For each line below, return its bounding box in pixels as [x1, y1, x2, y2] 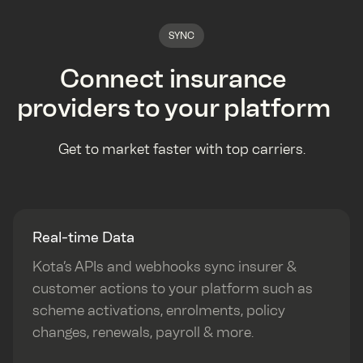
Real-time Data [32, 228, 135, 246]
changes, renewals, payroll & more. [32, 322, 254, 341]
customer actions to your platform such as [32, 279, 313, 297]
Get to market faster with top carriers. [58, 139, 305, 158]
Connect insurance [60, 62, 287, 94]
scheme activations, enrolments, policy [32, 301, 285, 319]
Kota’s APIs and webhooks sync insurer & [32, 257, 297, 275]
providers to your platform [16, 92, 331, 123]
